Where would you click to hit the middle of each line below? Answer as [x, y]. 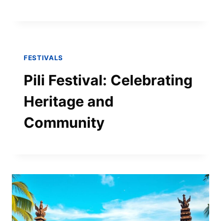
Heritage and [69, 102]
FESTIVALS [43, 57]
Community [64, 123]
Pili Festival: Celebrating [108, 80]
